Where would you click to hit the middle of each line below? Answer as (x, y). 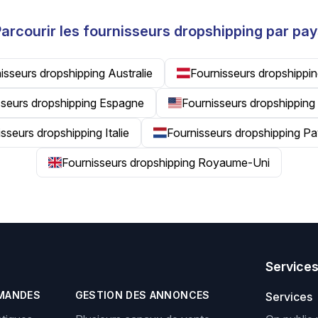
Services (289, 297)
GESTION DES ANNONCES (142, 295)
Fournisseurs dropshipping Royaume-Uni (166, 163)
